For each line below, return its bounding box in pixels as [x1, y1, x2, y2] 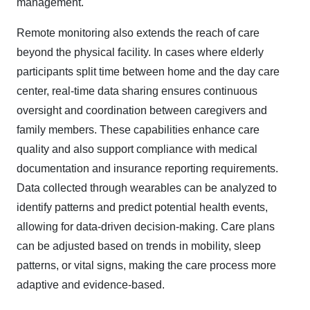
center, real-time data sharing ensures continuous [17, 84, 257, 97]
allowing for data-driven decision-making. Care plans [17, 220, 275, 232]
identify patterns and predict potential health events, [17, 201, 268, 213]
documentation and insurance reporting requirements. [17, 162, 278, 174]
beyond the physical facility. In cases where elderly [17, 46, 264, 58]
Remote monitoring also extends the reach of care [17, 26, 259, 39]
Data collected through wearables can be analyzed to [17, 181, 277, 194]
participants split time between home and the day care [17, 65, 280, 77]
